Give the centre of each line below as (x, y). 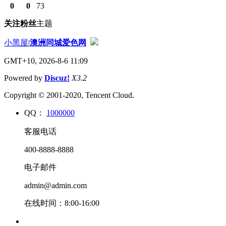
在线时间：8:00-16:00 (62, 203)
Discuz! (57, 78)
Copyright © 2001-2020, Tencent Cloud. (69, 95)
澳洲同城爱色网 (58, 42)
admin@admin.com (55, 185)
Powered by (24, 78)
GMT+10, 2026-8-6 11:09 (46, 61)
